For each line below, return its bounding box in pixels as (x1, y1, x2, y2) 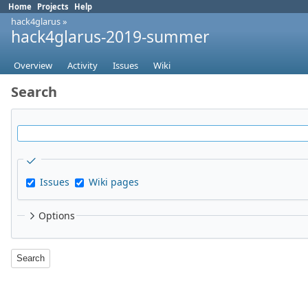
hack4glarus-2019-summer (11, 25, 210, 47)
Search (11, 82, 57, 102)
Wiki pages (89, 175, 139, 189)
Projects (37, 1, 69, 12)
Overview (14, 59, 52, 72)
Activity (67, 59, 98, 72)
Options (38, 209, 75, 223)
